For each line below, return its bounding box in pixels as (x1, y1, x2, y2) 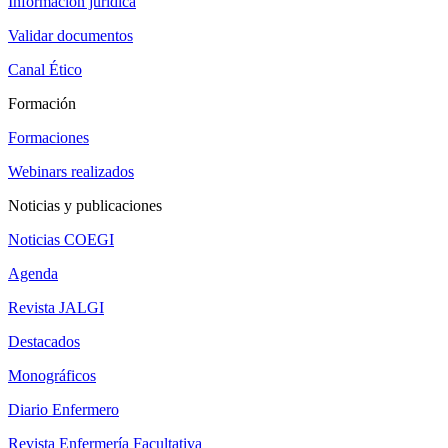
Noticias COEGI (8, 231, 114, 249)
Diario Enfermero (8, 401, 119, 419)
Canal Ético (8, 61, 82, 79)
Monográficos (8, 367, 96, 385)
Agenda (8, 265, 58, 283)
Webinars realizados (8, 163, 134, 181)
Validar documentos (8, 27, 133, 45)
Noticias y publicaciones (8, 197, 162, 215)
